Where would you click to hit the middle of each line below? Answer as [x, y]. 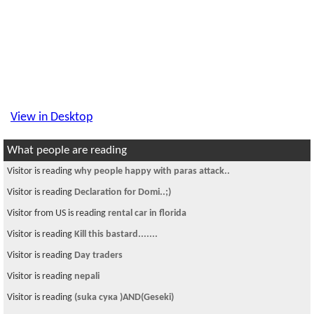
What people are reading [67, 150]
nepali [87, 277]
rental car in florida [147, 213]
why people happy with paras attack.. [152, 171]
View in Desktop [52, 117]
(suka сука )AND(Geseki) [124, 298]
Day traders [98, 255]
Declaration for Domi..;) [123, 192]
